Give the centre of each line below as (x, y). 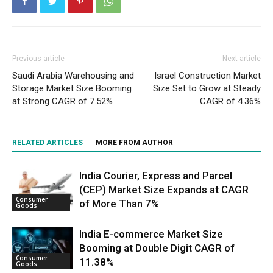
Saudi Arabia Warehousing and (73, 75)
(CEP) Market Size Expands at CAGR (164, 189)
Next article (242, 58)
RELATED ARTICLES (48, 142)
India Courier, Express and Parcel (156, 175)
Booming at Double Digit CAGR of (157, 248)
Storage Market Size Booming (72, 88)
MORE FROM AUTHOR (134, 142)
